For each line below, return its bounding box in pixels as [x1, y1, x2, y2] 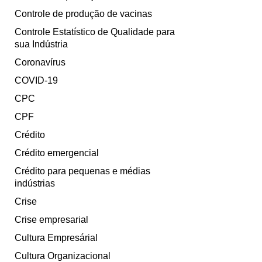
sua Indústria [15, 39, 68, 50]
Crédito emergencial [15, 148, 99, 158]
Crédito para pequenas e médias [15, 166, 150, 177]
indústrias [15, 178, 55, 189]
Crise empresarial [15, 215, 88, 225]
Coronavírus [15, 57, 65, 68]
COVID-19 [15, 75, 58, 86]
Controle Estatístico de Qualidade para [15, 27, 175, 37]
